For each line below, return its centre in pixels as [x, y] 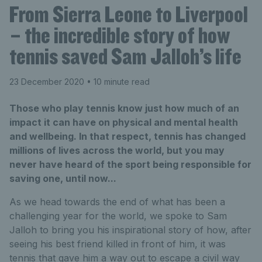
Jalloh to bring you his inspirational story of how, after [130, 230]
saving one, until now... [63, 178]
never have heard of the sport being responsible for [130, 164]
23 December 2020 [47, 82]
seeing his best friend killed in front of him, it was [118, 244]
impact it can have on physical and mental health [124, 122]
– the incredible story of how [120, 35]
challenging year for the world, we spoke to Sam [118, 216]
